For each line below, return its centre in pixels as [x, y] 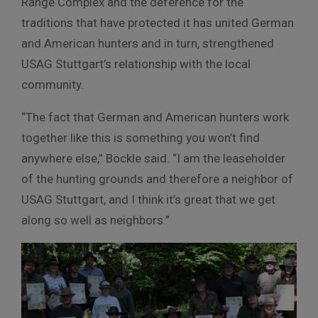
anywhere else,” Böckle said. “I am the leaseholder [153, 159]
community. [53, 85]
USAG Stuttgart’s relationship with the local [136, 64]
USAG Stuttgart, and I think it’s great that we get [148, 200]
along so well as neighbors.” [95, 220]
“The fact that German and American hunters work [155, 117]
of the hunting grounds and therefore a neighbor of [157, 179]
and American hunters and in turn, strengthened [148, 44]
